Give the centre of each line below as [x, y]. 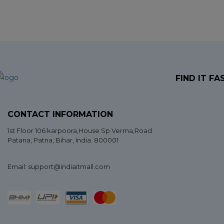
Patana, [20, 140]
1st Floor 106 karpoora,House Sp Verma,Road [80, 131]
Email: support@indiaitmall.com [59, 167]
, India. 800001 [95, 140]
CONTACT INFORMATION [60, 114]
